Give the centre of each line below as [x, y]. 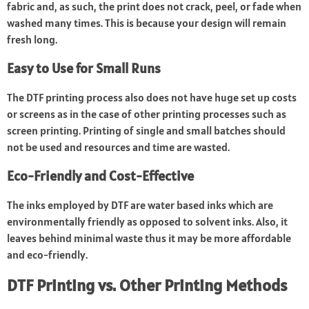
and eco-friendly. [47, 255]
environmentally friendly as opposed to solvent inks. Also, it [147, 222]
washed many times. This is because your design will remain [147, 23]
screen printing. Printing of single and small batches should [146, 131]
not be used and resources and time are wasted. [118, 147]
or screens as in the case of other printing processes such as [147, 114]
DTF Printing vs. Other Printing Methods [147, 286]
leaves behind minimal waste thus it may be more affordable [149, 238]
